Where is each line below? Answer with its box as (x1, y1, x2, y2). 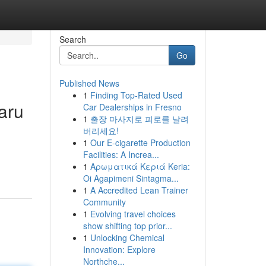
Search (59, 33, 86, 45)
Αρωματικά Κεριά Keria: (90, 160, 190, 172)
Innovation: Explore (83, 243, 156, 255)
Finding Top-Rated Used (90, 89, 182, 101)
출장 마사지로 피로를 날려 (90, 113, 189, 125)
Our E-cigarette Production (90, 137, 191, 148)
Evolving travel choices (90, 208, 176, 220)
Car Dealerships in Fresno (83, 101, 182, 113)
